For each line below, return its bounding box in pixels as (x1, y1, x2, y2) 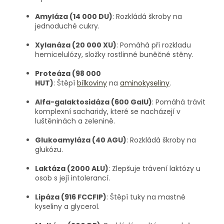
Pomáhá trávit (155, 97, 205, 107)
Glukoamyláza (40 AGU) (35, 135, 126, 145)
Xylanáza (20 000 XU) (35, 40, 116, 50)
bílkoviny (77, 78, 107, 88)
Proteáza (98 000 (35, 68, 101, 79)
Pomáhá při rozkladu (120, 40, 191, 50)
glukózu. (35, 144, 63, 155)
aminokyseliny (120, 78, 169, 88)
